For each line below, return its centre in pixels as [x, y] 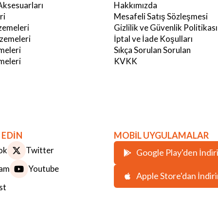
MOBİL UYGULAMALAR [161, 135]
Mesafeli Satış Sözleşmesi [161, 17]
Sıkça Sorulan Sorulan [152, 50]
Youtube [43, 169]
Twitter [40, 150]
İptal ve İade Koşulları [153, 39]
